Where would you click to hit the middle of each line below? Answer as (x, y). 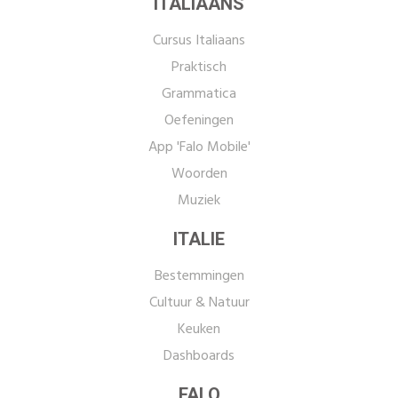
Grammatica (199, 94)
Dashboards (199, 356)
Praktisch (199, 68)
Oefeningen (199, 121)
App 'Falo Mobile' (199, 147)
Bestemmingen (199, 276)
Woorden (199, 174)
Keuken (199, 330)
